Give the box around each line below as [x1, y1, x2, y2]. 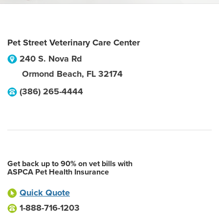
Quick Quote [20, 187, 70, 198]
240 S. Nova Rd [20, 53, 82, 64]
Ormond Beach [22, 68, 82, 79]
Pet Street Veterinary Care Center [7, 37, 140, 48]
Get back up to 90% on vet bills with [7, 159, 132, 169]
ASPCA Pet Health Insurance [7, 167, 109, 177]
